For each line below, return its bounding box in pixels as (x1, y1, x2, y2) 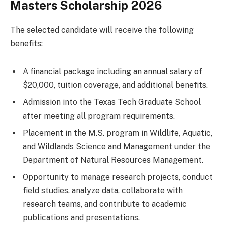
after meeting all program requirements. (23, 110, 175, 121)
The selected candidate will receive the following (10, 25, 194, 35)
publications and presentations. (23, 212, 140, 222)
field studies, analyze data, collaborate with (23, 185, 183, 195)
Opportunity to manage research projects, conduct (23, 172, 213, 182)
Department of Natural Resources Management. (23, 155, 203, 165)
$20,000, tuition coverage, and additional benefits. (23, 80, 208, 90)
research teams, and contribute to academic (23, 199, 187, 209)
